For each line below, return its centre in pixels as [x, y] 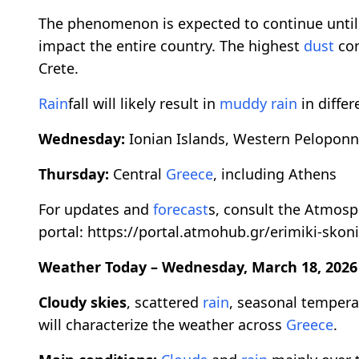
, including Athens [275, 174]
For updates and [96, 210]
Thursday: [74, 174]
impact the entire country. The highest [171, 46]
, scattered [165, 303]
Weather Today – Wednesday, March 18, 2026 [198, 267]
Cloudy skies [83, 303]
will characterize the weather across [162, 325]
